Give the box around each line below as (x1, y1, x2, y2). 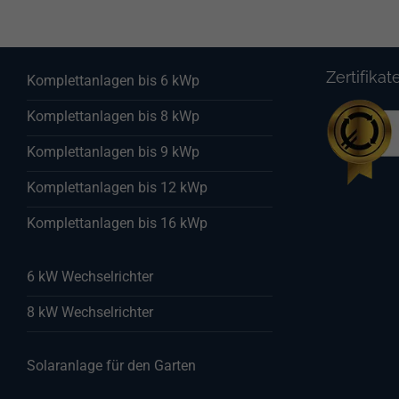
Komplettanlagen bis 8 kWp (27, 107, 199, 125)
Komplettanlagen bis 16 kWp (27, 214, 208, 232)
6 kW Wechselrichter (27, 267, 153, 285)
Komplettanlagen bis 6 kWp (27, 71, 199, 89)
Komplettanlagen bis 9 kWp (27, 142, 199, 160)
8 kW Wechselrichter (27, 303, 153, 321)
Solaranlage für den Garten (27, 356, 196, 374)
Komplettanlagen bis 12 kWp (27, 178, 208, 196)
